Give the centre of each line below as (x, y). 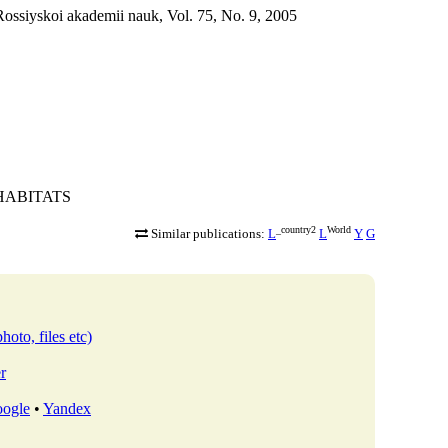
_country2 (296, 230)
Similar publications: (208, 234)
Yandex (67, 408)
